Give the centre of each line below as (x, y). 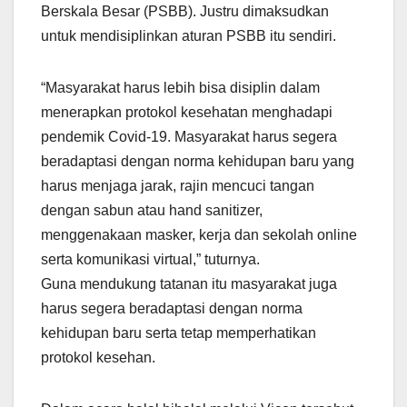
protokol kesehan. (98, 358)
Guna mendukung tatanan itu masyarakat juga (189, 284)
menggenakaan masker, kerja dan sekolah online (199, 235)
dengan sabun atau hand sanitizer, (152, 211)
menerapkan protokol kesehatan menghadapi (187, 113)
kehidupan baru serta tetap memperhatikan (179, 333)
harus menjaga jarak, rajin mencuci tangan (178, 186)
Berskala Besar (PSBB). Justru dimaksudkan (185, 12)
